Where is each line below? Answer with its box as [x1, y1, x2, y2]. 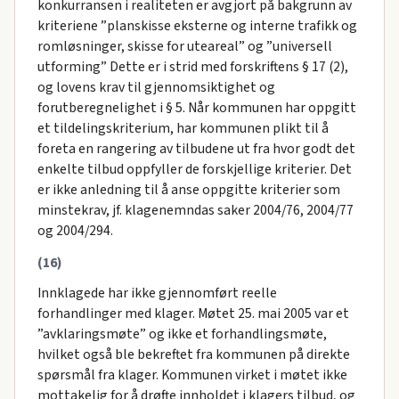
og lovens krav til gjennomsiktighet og [37, 77, 275, 97]
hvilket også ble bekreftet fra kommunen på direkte [37, 344, 350, 364]
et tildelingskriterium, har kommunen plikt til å [37, 118, 329, 138]
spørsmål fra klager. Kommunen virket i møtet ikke [37, 364, 347, 385]
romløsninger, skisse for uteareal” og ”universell [37, 36, 332, 56]
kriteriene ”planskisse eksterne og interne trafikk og [37, 15, 357, 36]
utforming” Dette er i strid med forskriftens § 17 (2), [37, 56, 348, 77]
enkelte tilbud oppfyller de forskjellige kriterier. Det [37, 159, 352, 179]
